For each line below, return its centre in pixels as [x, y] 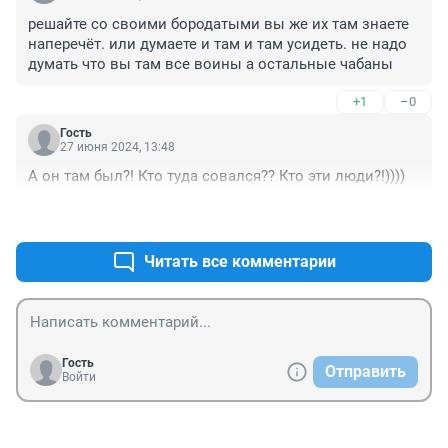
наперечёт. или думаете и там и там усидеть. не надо [217, 44]
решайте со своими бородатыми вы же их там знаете [218, 24]
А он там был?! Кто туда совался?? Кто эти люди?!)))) [216, 176]
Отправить [365, 372]
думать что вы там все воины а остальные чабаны [210, 64]
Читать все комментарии [240, 262]
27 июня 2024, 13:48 [117, 147]
